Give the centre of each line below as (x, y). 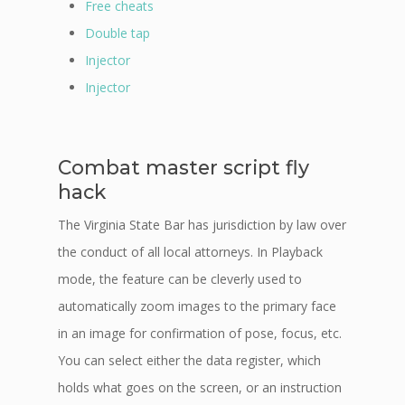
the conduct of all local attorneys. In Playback (190, 252)
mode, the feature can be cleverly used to (180, 279)
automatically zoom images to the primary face (197, 306)
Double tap (118, 33)
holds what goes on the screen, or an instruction (200, 387)
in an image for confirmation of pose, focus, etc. (200, 333)
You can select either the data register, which (189, 360)
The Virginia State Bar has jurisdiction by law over (202, 225)
